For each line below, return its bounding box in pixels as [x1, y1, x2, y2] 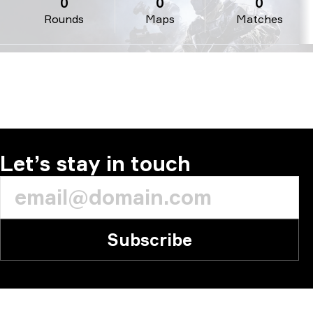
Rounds [44, 12, 85, 26]
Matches [235, 12, 283, 26]
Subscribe [107, 229, 192, 250]
